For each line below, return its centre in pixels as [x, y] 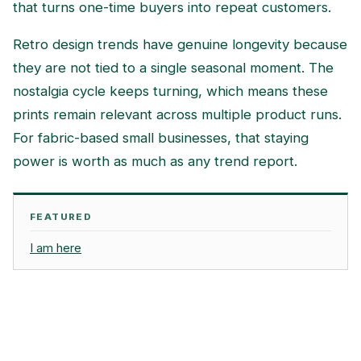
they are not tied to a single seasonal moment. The [173, 68]
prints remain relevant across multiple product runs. [177, 115]
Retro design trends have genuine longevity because [180, 45]
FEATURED [61, 216]
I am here [56, 249]
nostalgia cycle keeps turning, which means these [170, 91]
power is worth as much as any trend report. [155, 162]
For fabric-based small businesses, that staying [161, 138]
